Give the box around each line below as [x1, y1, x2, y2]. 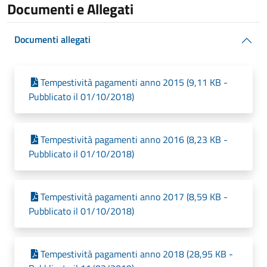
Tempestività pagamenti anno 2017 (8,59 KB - [41, 190, 228, 204]
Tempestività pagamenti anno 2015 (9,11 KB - [41, 75, 228, 89]
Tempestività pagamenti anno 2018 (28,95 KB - [41, 247, 233, 261]
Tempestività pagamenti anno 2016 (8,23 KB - [41, 132, 228, 147]
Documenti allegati [14, 32, 91, 46]
